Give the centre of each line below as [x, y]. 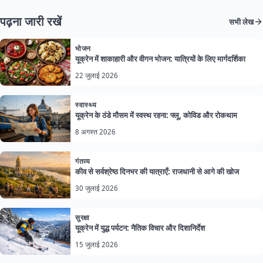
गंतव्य [83, 161]
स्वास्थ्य [86, 105]
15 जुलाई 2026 [97, 245]
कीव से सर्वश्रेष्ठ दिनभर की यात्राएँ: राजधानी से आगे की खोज [157, 172]
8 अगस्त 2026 [95, 132]
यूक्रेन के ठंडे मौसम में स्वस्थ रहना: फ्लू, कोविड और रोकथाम [156, 115]
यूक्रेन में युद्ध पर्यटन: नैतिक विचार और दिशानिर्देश [140, 228]
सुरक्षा [83, 218]
